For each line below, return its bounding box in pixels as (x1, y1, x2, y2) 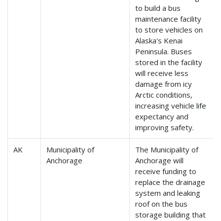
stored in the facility (135, 57, 203, 68)
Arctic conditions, (135, 90, 193, 100)
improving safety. (135, 122, 194, 133)
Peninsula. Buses (135, 46, 192, 57)
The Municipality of (135, 145, 199, 155)
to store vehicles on (135, 25, 203, 35)
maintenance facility (135, 14, 202, 24)
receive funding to (135, 166, 197, 177)
